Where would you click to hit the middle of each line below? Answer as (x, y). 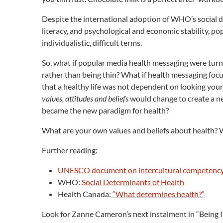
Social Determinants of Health (133, 182)
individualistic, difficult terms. (92, 42)
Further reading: (70, 150)
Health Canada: (85, 194)
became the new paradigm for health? (106, 110)
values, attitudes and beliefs (85, 98)
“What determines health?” (158, 194)
